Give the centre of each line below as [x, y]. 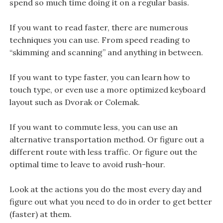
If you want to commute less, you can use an [93, 127]
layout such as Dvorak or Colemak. [74, 102]
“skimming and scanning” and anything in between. [106, 52]
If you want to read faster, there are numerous [99, 27]
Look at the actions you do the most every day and [105, 189]
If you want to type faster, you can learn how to [100, 77]
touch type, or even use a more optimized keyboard [107, 89]
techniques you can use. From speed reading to [100, 40]
